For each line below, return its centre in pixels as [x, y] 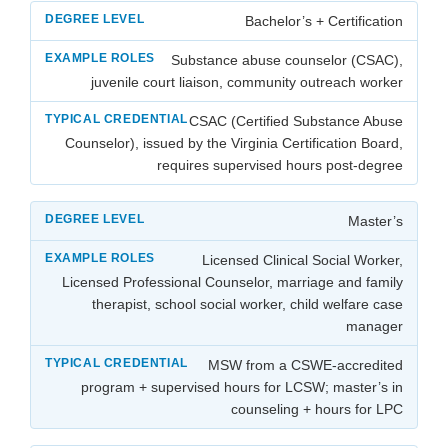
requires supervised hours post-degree [280, 165]
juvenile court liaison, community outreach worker [247, 82]
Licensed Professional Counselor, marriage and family [232, 282]
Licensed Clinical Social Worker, [302, 260]
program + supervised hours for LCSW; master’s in [242, 387]
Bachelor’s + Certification [324, 21]
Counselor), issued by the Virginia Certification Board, [234, 143]
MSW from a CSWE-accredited [305, 365]
